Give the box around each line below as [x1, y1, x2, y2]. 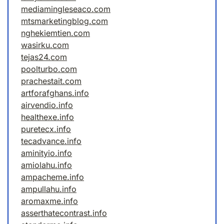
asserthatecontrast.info [21, 208, 107, 218]
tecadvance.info [21, 136, 81, 146]
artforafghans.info [21, 88, 89, 98]
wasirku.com [21, 40, 69, 50]
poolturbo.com [21, 64, 77, 74]
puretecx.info [21, 124, 71, 134]
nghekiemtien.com [21, 28, 90, 38]
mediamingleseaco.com [21, 4, 110, 14]
